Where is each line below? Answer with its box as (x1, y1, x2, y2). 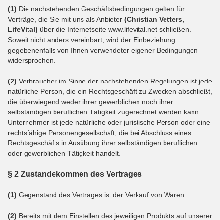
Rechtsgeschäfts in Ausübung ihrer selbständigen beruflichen (8, 138, 197, 147)
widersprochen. (8, 56, 55, 64)
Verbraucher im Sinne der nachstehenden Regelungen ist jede (17, 77, 212, 85)
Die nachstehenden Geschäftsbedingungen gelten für (17, 4, 185, 13)
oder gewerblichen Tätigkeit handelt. (8, 149, 121, 157)
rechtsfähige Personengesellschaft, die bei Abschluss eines (8, 128, 191, 137)
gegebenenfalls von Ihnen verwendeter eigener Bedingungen (8, 46, 198, 54)
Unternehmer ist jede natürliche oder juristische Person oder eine (8, 118, 210, 126)
